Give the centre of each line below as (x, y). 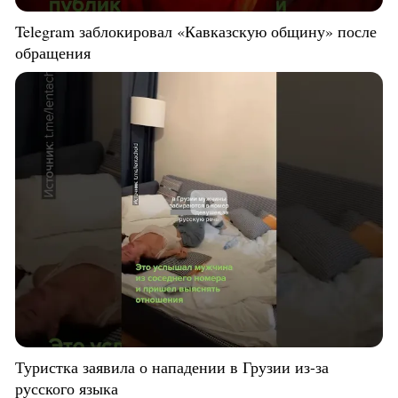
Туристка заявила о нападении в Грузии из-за (172, 367)
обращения (53, 53)
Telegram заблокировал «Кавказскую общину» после (196, 32)
